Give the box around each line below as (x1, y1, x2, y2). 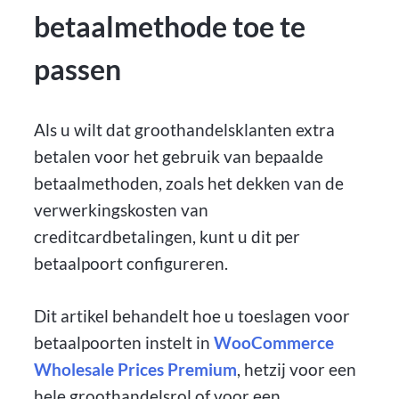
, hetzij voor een (237, 358, 357, 379)
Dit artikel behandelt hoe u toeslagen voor (34, 305, 351, 326)
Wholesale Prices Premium (34, 358, 238, 379)
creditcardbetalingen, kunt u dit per (34, 225, 301, 247)
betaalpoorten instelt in (34, 331, 215, 353)
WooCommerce (214, 331, 335, 353)
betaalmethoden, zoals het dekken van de (34, 172, 345, 193)
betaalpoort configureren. (34, 252, 229, 273)
